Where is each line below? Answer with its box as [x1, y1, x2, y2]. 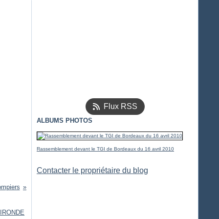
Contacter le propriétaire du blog [37, 166, 148, 175]
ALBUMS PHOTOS [37, 117, 92, 124]
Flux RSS [103, 102, 137, 110]
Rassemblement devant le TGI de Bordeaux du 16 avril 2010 [37, 146, 174, 152]
